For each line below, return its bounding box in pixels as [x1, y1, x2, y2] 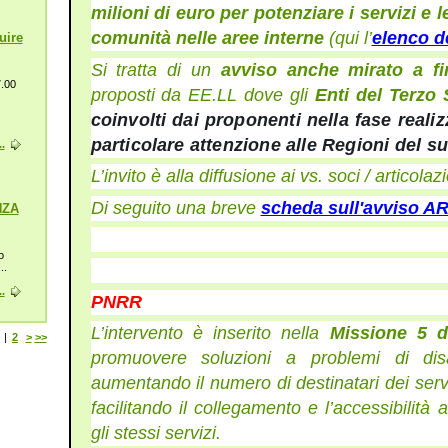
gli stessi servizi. [90, 423, 221, 444]
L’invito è [90, 166, 166, 187]
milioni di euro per [90, 3, 249, 24]
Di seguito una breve [90, 197, 261, 218]
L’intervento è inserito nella [90, 323, 330, 344]
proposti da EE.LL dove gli [90, 84, 316, 105]
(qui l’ [328, 28, 372, 49]
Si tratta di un [90, 59, 221, 80]
